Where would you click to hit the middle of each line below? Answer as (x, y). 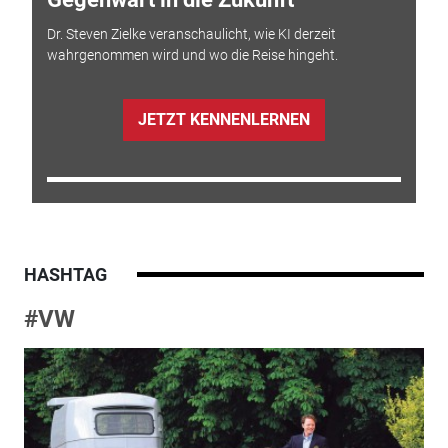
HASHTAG (65, 274)
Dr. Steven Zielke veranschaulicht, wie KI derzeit (191, 33)
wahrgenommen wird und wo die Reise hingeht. (192, 54)
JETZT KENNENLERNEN (223, 120)
